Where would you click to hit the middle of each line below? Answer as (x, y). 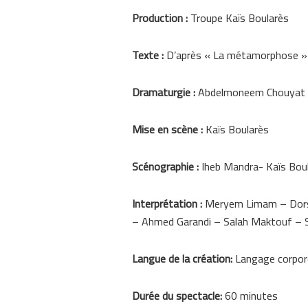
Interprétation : (168, 203)
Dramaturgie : (165, 92)
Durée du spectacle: (178, 296)
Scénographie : (167, 166)
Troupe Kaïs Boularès (240, 18)
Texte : (149, 55)
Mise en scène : (169, 129)
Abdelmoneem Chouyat (252, 92)
